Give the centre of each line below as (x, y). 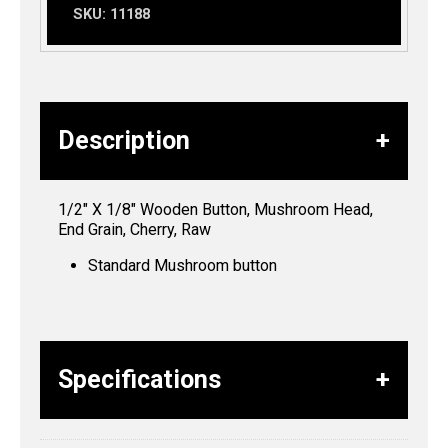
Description (124, 140)
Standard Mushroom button (182, 265)
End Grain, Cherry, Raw (134, 229)
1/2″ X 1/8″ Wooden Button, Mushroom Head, (215, 209)
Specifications (139, 379)
